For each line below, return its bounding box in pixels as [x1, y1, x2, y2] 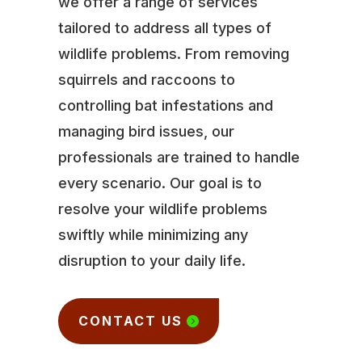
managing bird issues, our [57, 122, 234, 140]
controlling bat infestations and [57, 96, 273, 114]
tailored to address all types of [57, 19, 271, 36]
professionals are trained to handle [57, 148, 300, 166]
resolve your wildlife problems [57, 200, 267, 217]
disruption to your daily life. [57, 251, 246, 269]
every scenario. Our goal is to [57, 174, 262, 192]
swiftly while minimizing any [57, 225, 248, 243]
